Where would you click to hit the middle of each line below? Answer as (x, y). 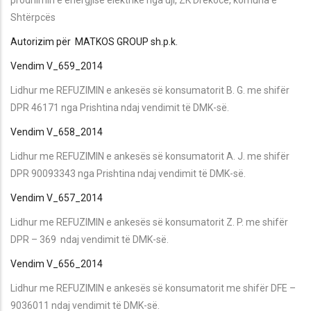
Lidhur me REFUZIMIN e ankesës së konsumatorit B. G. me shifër (150, 90)
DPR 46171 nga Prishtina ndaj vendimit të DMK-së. (120, 107)
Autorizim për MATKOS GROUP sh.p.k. (94, 41)
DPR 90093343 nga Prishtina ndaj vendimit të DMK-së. (128, 173)
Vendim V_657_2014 (57, 197)
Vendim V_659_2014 (57, 66)
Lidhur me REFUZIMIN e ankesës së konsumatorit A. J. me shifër (150, 156)
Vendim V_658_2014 (57, 132)
